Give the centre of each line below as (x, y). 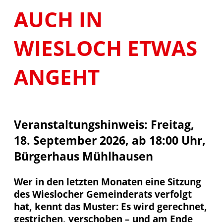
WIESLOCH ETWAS (106, 48)
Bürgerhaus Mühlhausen (83, 156)
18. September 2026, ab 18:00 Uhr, (110, 140)
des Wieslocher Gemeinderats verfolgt (103, 194)
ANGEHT (57, 76)
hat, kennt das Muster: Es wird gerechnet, (111, 206)
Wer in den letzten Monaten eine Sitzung (108, 181)
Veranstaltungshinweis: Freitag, (104, 124)
